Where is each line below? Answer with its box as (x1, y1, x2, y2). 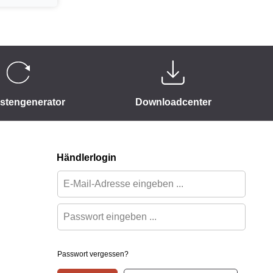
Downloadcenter (135, 97, 211, 107)
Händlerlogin (57, 152, 116, 163)
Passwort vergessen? (57, 250, 129, 258)
